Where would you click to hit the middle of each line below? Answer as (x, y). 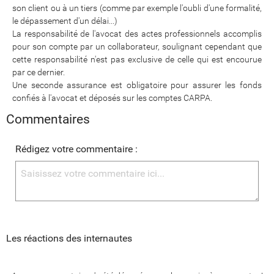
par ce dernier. (39, 72)
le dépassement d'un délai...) (65, 20)
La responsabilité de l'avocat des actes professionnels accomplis (137, 33)
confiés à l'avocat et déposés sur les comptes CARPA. (112, 98)
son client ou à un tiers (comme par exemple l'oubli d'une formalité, (137, 8)
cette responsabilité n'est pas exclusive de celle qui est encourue (137, 59)
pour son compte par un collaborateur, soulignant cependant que (137, 46)
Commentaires (48, 119)
